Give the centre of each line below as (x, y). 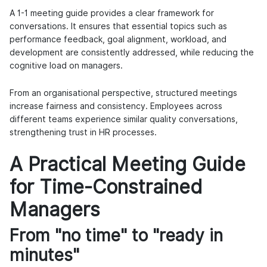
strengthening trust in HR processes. (83, 133)
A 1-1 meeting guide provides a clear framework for (112, 13)
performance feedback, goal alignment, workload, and (118, 40)
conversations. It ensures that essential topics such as (118, 27)
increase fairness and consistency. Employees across (116, 106)
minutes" (44, 255)
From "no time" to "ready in (116, 236)
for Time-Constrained (106, 187)
